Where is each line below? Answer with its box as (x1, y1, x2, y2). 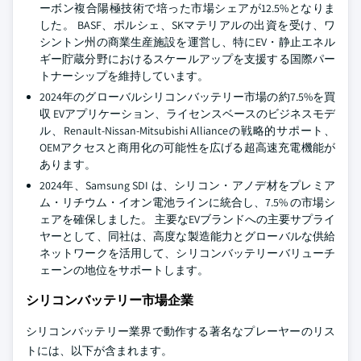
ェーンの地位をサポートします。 (39, 263, 209, 277)
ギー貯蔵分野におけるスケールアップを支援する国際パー (39, 52, 335, 66)
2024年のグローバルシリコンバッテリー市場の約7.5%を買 (39, 89, 335, 104)
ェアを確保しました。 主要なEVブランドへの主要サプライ (39, 212, 335, 226)
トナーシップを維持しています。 (39, 68, 209, 83)
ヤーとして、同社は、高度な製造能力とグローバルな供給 (39, 229, 335, 243)
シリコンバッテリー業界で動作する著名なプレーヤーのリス (26, 324, 335, 338)
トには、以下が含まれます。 (26, 343, 172, 358)
